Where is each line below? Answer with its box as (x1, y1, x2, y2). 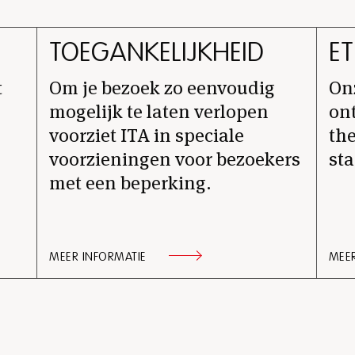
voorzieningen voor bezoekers (49, 147, 301, 172)
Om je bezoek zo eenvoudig (49, 76, 276, 101)
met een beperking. (49, 171, 212, 196)
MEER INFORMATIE (49, 250, 147, 265)
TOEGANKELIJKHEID (49, 36, 265, 70)
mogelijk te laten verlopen (49, 100, 269, 124)
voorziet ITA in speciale (49, 124, 245, 148)
